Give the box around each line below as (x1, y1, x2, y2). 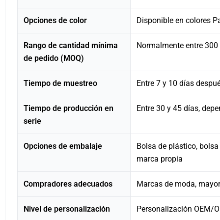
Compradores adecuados (24, 179, 112, 189)
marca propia (137, 154, 183, 164)
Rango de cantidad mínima (24, 40, 118, 50)
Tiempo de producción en (24, 103, 113, 113)
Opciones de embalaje (24, 141, 102, 151)
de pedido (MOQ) (24, 53, 84, 63)
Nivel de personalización (24, 204, 110, 214)
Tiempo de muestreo (24, 78, 97, 88)
